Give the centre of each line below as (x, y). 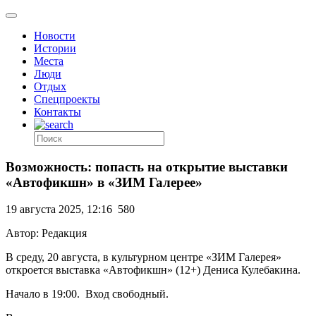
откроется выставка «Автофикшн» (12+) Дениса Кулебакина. (153, 270)
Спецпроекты (67, 99)
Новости (55, 36)
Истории (55, 48)
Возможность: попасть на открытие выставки (147, 166)
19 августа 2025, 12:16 (59, 209)
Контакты (57, 112)
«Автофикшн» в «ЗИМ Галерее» (104, 182)
